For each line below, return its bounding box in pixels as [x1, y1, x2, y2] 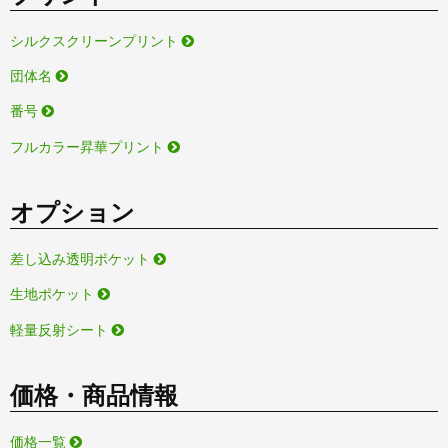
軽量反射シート [10, 321, 112, 338]
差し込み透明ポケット [10, 250, 154, 267]
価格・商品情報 [10, 381, 178, 409]
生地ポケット [10, 286, 98, 303]
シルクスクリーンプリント [10, 32, 182, 49]
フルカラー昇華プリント [10, 138, 168, 155]
